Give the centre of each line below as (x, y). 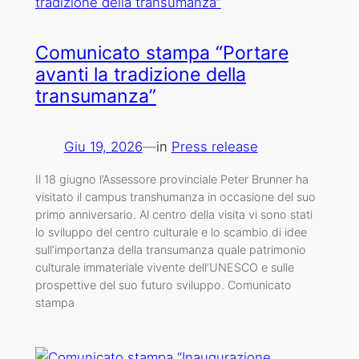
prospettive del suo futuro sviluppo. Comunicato (163, 284)
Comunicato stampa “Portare (161, 53)
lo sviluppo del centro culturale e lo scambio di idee (171, 232)
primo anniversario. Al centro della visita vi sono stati (173, 214)
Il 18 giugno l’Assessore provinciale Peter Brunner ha (171, 179)
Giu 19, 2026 (103, 147)
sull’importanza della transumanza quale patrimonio (170, 249)
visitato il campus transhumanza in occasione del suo (175, 196)
